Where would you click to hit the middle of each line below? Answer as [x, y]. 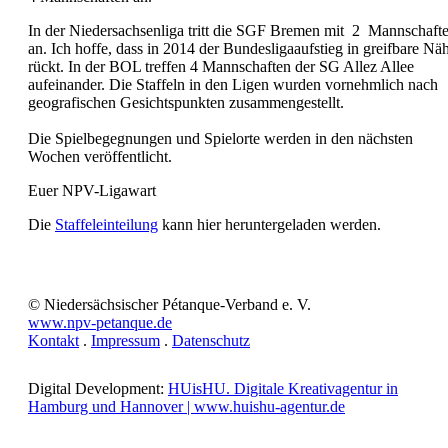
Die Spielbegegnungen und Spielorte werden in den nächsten [220, 138]
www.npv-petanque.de [100, 322]
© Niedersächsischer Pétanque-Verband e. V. [169, 304]
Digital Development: [98, 388]
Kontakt [53, 340]
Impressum [125, 340]
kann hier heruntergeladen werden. [269, 224]
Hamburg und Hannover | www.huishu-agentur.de [186, 406]
